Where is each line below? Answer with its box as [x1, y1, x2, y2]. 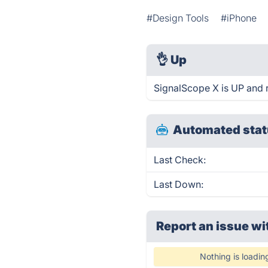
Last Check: [154, 154, 206, 166]
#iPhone [221, 12, 257, 24]
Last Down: [154, 178, 204, 190]
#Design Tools [147, 12, 209, 24]
